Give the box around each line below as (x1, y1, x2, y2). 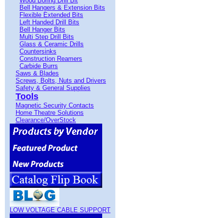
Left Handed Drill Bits (19, 18, 79, 26)
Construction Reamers (19, 55, 82, 62)
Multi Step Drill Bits (19, 33, 74, 40)
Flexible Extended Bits (19, 11, 83, 18)
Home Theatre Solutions (16, 109, 84, 116)
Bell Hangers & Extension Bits (19, 4, 105, 11)
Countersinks (19, 48, 56, 55)
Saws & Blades (16, 70, 59, 77)
